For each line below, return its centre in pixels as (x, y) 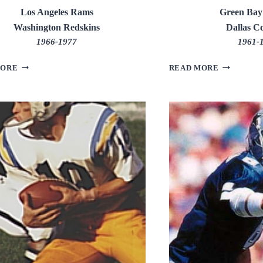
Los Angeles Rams (57, 12)
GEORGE (35, 65)
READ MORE (194, 68)
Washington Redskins (57, 27)
